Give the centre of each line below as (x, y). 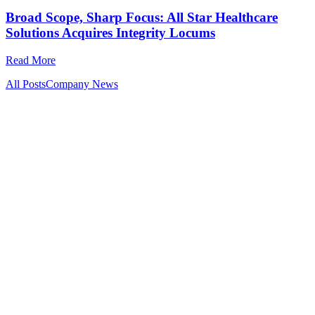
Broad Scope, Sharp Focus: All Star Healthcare (142, 18)
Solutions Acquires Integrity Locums (110, 33)
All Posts (26, 84)
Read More (31, 60)
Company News (82, 84)
